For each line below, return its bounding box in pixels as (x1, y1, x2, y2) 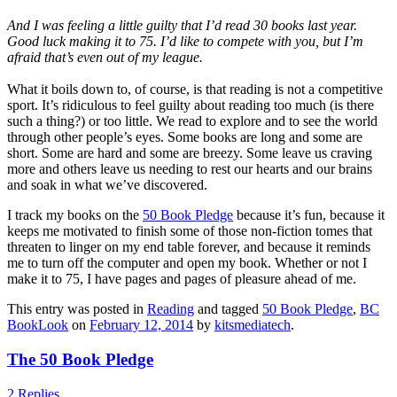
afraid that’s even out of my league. (7, 50, 203, 66)
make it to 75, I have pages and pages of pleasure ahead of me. (7, 271, 356, 287)
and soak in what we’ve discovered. (7, 177, 207, 193)
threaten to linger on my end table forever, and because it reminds (7, 239, 370, 255)
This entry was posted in (7, 301, 147, 317)
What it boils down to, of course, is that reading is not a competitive (7, 82, 383, 97)
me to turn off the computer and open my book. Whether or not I (7, 255, 367, 271)
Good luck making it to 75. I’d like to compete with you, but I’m (7, 34, 363, 50)
